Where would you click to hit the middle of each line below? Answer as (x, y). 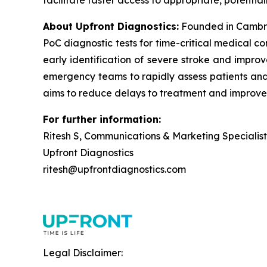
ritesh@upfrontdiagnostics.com (114, 169)
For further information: (102, 119)
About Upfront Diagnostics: (111, 26)
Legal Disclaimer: (83, 253)
